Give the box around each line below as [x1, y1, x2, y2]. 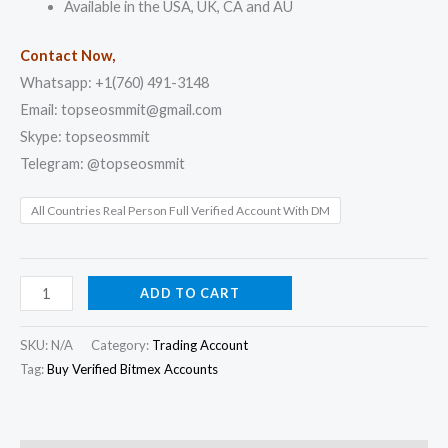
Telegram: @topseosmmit [20, 155, 185, 173]
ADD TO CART [139, 285, 240, 302]
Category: [91, 337, 152, 354]
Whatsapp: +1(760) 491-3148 [20, 74, 209, 92]
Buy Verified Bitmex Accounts [47, 361, 218, 378]
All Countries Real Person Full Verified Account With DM [31, 202, 330, 218]
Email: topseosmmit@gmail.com [20, 101, 222, 119]
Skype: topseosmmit [20, 128, 150, 146]
